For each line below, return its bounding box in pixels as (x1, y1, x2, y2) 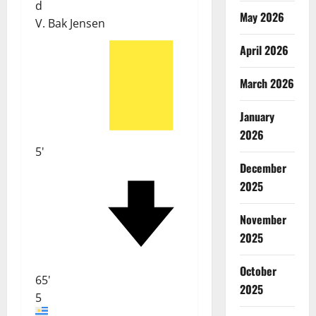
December (239, 159, 286, 176)
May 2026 (239, 8, 284, 25)
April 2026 (239, 41, 288, 59)
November (239, 210, 286, 228)
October (239, 262, 276, 279)
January (239, 107, 274, 125)
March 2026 (239, 74, 294, 92)
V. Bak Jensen (35, 16, 105, 31)
